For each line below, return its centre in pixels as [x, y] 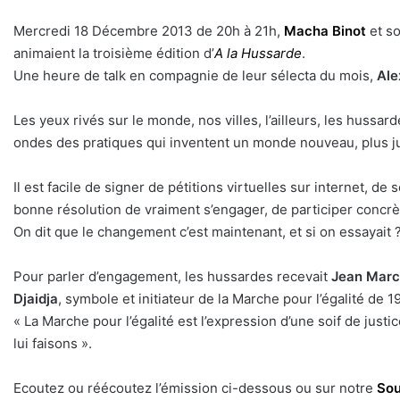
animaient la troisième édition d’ [114, 54]
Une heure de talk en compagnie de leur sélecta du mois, [195, 76]
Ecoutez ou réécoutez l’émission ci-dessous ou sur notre [195, 388]
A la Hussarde [258, 54]
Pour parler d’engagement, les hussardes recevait [172, 277]
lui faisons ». [53, 344]
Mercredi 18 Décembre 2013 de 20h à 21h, [149, 31]
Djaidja [36, 299]
